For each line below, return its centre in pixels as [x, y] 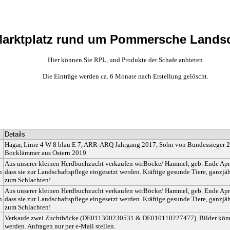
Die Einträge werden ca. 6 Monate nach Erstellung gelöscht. [125, 76]
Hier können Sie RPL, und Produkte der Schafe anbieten [125, 60]
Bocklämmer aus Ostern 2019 [45, 153]
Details [15, 135]
